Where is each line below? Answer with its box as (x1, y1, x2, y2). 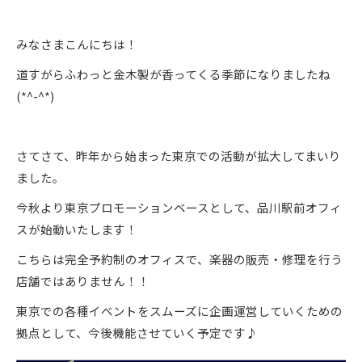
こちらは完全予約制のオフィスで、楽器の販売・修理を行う (16, 250, 343, 267)
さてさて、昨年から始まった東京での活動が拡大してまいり (16, 147, 341, 164)
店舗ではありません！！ (16, 272, 149, 289)
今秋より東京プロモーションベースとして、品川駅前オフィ (16, 199, 342, 216)
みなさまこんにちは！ (16, 36, 137, 53)
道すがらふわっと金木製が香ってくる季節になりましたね (16, 65, 330, 82)
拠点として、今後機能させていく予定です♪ (16, 324, 258, 341)
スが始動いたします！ (16, 221, 137, 238)
